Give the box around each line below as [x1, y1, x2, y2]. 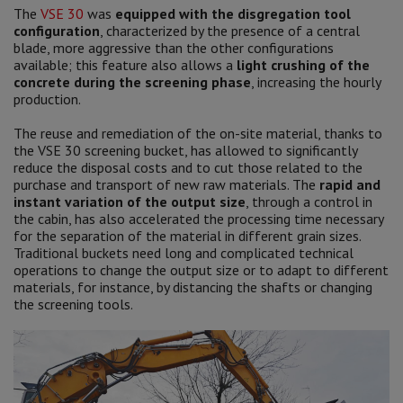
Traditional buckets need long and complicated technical [13, 244, 354, 263]
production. [13, 90, 81, 109]
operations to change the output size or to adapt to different [13, 261, 389, 280]
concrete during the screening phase [13, 73, 251, 92]
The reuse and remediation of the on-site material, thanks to [13, 124, 382, 143]
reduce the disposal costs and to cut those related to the [13, 158, 363, 177]
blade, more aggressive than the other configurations [13, 39, 334, 58]
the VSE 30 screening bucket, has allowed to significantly [13, 141, 357, 160]
